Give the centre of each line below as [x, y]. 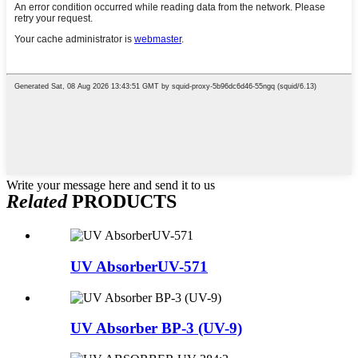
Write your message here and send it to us [111, 185]
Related [37, 202]
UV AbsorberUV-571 [139, 266]
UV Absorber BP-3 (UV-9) [156, 328]
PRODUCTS [122, 202]
